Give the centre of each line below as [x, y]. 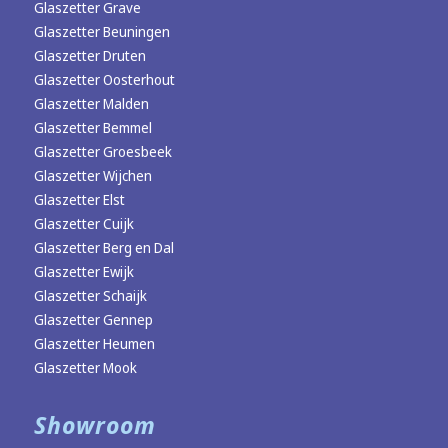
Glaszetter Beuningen [101, 31]
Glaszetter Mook [85, 367]
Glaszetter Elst [79, 199]
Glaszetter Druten [89, 55]
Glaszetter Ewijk [83, 271]
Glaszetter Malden [91, 103]
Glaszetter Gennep [93, 319]
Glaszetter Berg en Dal [103, 247]
